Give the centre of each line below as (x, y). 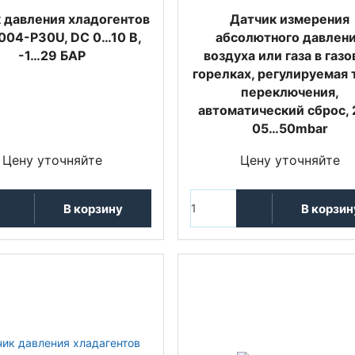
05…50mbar (290, 128)
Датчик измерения (290, 19)
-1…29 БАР (52, 55)
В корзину (93, 208)
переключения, (290, 92)
